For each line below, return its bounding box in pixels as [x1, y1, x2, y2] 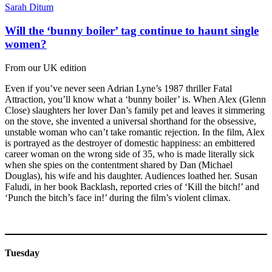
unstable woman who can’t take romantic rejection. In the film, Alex [5, 126, 265, 137]
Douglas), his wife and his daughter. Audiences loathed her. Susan [5, 170, 257, 181]
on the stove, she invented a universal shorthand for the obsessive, [5, 115, 256, 126]
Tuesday [5, 248, 39, 259]
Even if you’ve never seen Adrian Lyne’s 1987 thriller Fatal [5, 83, 232, 93]
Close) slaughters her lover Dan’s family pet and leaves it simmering [5, 104, 265, 115]
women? [5, 38, 47, 51]
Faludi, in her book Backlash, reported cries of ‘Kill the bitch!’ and [5, 181, 259, 192]
